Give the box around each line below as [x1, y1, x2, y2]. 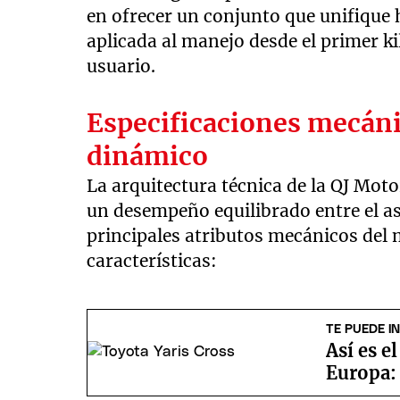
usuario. [87, 55, 156, 78]
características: [87, 250, 218, 272]
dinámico [87, 140, 209, 173]
